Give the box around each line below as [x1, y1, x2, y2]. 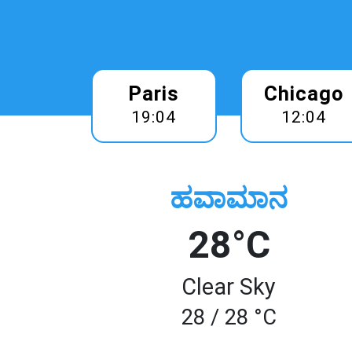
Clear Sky [181, 273, 277, 300]
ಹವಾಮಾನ [170, 181, 288, 215]
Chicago [263, 82, 343, 105]
